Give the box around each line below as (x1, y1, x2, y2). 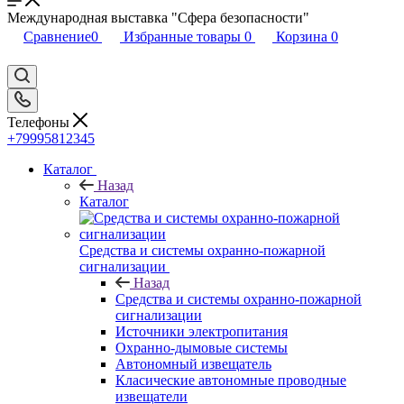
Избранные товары (124, 29, 241, 44)
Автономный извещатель (115, 355, 271, 372)
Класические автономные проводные (115, 372, 346, 388)
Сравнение (23, 29, 91, 44)
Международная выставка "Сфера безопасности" (7, 10, 309, 25)
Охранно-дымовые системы (115, 339, 288, 355)
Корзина (276, 29, 327, 44)
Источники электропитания (115, 323, 288, 339)
